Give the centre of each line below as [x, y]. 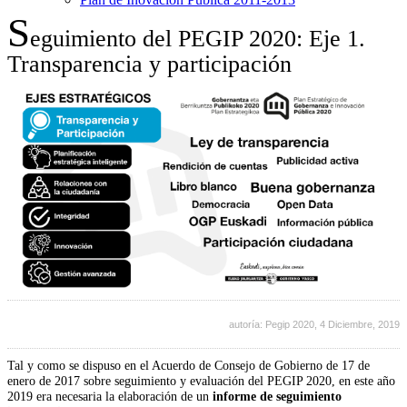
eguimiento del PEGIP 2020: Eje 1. [198, 38]
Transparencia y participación [149, 64]
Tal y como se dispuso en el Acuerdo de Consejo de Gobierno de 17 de [189, 366]
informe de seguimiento [277, 397]
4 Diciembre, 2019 [360, 325]
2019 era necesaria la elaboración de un [110, 397]
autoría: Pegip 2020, [274, 325]
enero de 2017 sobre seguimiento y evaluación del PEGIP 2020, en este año [201, 381]
